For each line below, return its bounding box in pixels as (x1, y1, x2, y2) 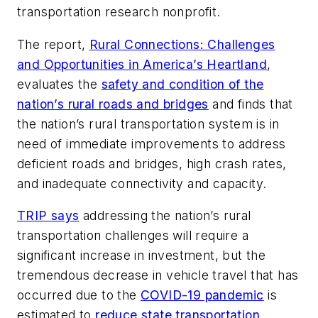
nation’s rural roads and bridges (17, 96, 209, 111)
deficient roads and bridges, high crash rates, (17, 155, 287, 171)
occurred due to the (17, 287, 141, 303)
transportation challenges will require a (17, 228, 248, 243)
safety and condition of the (101, 76, 264, 92)
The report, (17, 36, 89, 52)
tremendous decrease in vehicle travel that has (17, 268, 299, 283)
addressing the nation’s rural (79, 208, 251, 224)
